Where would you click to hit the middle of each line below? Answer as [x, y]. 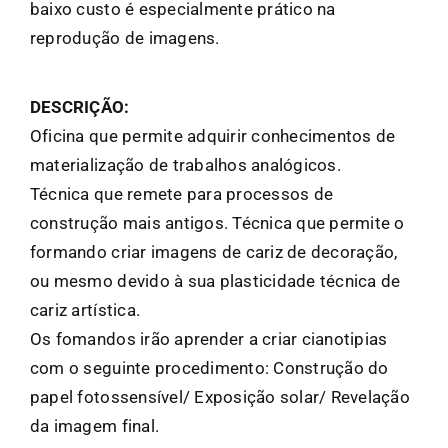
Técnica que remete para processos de [181, 194]
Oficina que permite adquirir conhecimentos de [212, 136]
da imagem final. [94, 426]
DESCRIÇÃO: [79, 107]
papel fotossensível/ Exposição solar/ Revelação [219, 397]
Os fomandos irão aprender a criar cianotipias [208, 339]
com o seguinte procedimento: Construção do [209, 368]
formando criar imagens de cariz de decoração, [213, 252]
